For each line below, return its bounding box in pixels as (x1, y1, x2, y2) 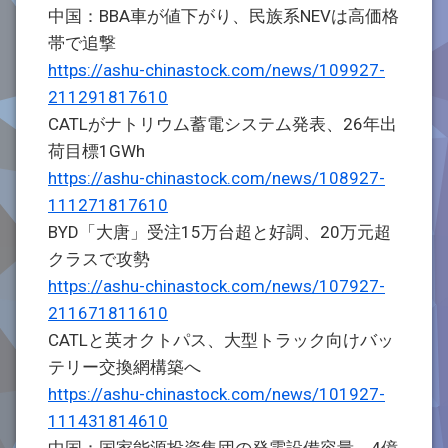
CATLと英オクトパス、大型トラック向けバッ (48, 330, 394, 350)
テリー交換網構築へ (48, 357, 201, 377)
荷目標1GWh (48, 141, 145, 161)
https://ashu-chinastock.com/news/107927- (48, 276, 385, 296)
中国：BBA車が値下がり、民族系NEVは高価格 (48, 6, 399, 26)
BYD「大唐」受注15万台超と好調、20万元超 (48, 222, 391, 242)
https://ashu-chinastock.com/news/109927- (48, 60, 385, 80)
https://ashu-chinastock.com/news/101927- (48, 384, 385, 404)
